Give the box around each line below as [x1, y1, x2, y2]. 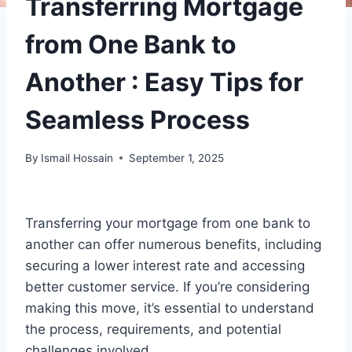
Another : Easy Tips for [25, 67, 303, 98]
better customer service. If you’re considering [25, 278, 310, 295]
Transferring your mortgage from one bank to [25, 214, 310, 231]
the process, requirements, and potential [25, 321, 281, 337]
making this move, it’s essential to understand [25, 299, 314, 316]
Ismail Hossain [41, 151, 114, 164]
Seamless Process [25, 104, 250, 136]
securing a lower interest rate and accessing [25, 257, 305, 273]
